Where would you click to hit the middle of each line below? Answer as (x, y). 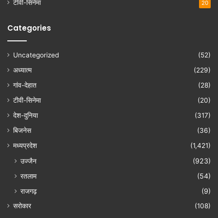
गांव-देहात (25, 85)
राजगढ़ (29, 191)
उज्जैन (28, 161)
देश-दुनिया (26, 116)
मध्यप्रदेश (25, 146)
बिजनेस (22, 131)
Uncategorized (36, 55)
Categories (29, 28)
